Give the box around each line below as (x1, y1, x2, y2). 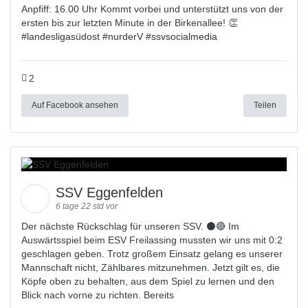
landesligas (27, 31, 76, 42)
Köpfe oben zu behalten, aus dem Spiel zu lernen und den (21, 276, 274, 287)
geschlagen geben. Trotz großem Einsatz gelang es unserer (21, 248, 283, 259)
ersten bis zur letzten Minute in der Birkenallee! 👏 (21, 17, 238, 28)
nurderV (108, 31, 143, 42)
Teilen (254, 100, 276, 110)
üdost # (76, 31, 108, 42)
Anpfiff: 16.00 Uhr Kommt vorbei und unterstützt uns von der (21, 3, 283, 14)
